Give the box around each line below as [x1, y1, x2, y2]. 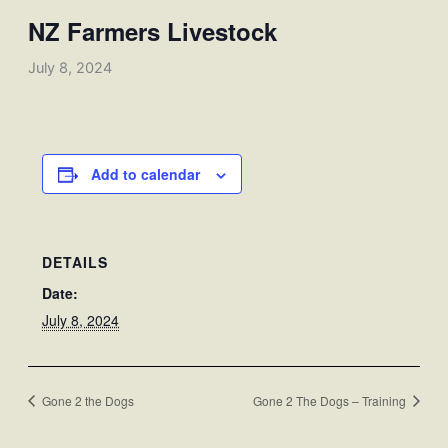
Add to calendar [91, 163, 201, 184]
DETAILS [42, 251, 109, 272]
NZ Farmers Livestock [27, 13, 277, 48]
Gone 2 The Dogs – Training [253, 391, 410, 409]
